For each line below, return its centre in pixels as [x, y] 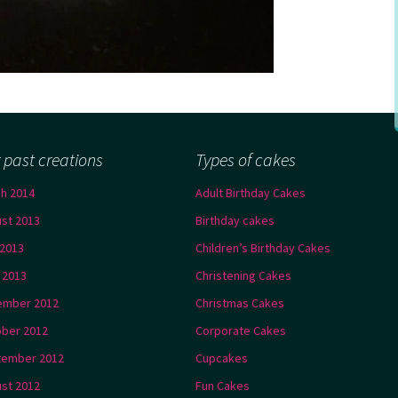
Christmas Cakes [240, 303]
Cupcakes [222, 358]
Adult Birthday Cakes [251, 193]
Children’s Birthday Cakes [263, 248]
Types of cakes [246, 160]
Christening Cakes [243, 276]
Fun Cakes [223, 386]
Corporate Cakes [241, 331]
